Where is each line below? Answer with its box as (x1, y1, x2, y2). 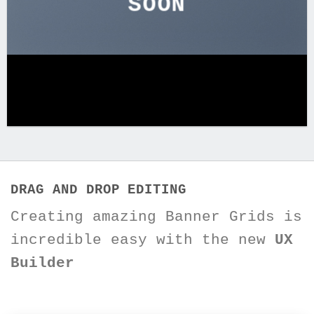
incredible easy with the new (11, 231, 275, 248)
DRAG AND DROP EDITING (11, 182, 187, 198)
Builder (11, 254, 74, 271)
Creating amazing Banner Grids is (11, 208, 302, 225)
